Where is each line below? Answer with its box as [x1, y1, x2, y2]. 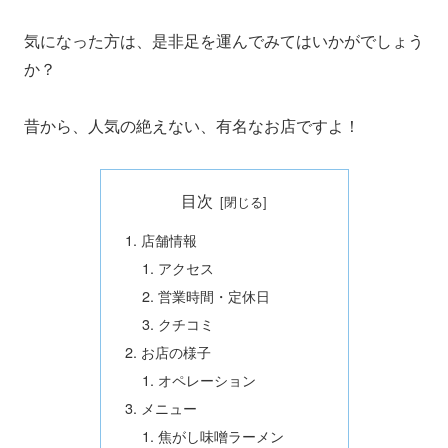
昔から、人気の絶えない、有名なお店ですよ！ [24, 114, 360, 138]
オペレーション [158, 368, 257, 390]
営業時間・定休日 [158, 285, 271, 307]
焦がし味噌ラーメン [158, 424, 285, 446]
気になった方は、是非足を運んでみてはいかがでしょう [24, 29, 424, 53]
